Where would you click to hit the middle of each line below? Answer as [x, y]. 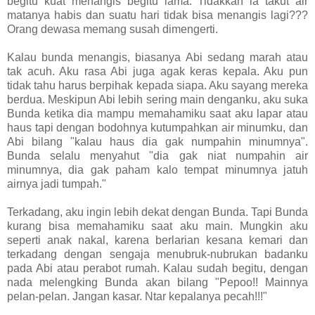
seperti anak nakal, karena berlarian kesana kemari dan [157, 240]
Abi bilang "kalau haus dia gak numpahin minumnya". [157, 141]
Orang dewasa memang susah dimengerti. [114, 29]
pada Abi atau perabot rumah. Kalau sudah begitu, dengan [157, 268]
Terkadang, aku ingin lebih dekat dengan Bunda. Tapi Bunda [157, 212]
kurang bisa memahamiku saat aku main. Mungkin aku [157, 226]
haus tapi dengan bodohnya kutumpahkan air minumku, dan [157, 127]
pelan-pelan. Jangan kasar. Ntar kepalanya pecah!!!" [137, 296]
